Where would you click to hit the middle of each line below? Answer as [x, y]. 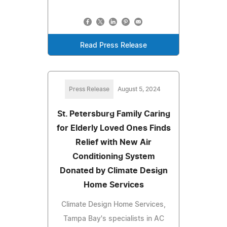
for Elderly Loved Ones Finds [113, 128]
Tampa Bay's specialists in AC [113, 219]
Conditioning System [113, 157]
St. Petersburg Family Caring [113, 114]
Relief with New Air [113, 143]
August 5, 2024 [139, 89]
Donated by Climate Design [113, 171]
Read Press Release [113, 46]
